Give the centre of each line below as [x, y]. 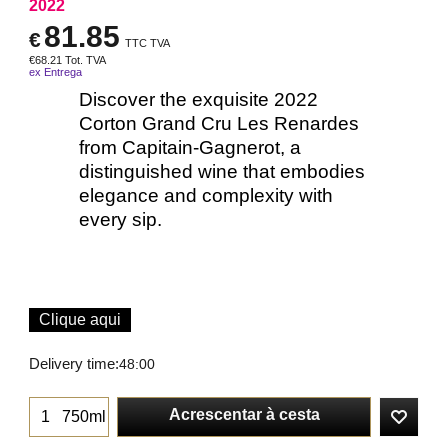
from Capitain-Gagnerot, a [190, 148]
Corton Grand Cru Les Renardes [219, 124]
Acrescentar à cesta [244, 414]
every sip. [120, 220]
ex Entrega [55, 72]
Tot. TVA [85, 60]
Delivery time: [74, 364]
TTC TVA [147, 43]
